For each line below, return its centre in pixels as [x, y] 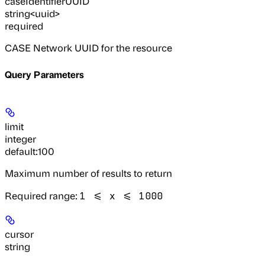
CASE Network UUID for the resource [88, 47]
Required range [40, 196]
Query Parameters [45, 74]
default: [21, 151]
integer [20, 139]
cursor [19, 234]
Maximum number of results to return [88, 173]
